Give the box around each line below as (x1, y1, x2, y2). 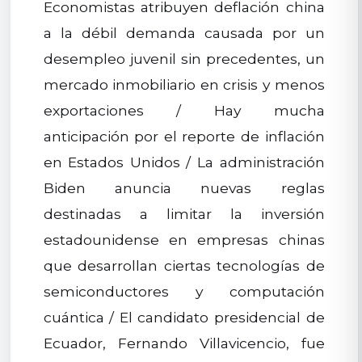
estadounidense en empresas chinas (43, 231, 325, 249)
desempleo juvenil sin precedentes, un (43, 50, 325, 68)
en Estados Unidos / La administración (43, 154, 325, 171)
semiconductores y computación (43, 283, 325, 301)
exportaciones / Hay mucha (43, 102, 325, 120)
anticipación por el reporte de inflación (43, 128, 325, 145)
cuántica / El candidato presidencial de (43, 309, 325, 326)
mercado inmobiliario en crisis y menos (43, 76, 325, 94)
